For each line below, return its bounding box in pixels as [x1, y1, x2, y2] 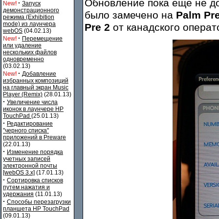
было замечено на [85, 9, 176, 21]
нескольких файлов [3, 49, 57, 56]
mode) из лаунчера [3, 21, 56, 27]
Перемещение [22, 35, 63, 42]
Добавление [22, 70, 56, 77]
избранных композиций [3, 77, 68, 84]
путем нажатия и [3, 184, 50, 191]
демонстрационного [3, 7, 59, 14]
